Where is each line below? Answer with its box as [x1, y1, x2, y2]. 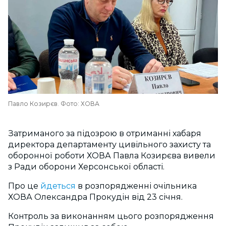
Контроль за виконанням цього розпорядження [8, 211, 214, 221]
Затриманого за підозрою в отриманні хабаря [8, 129, 201, 138]
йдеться [38, 181, 76, 191]
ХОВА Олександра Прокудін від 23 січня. [8, 192, 183, 202]
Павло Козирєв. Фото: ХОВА [8, 100, 99, 107]
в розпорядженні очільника [76, 181, 197, 191]
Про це [8, 181, 38, 191]
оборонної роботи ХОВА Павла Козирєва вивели [8, 151, 215, 160]
